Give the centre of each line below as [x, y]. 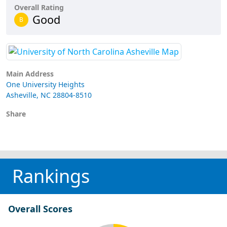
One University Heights [45, 84]
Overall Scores [40, 209]
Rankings [51, 176]
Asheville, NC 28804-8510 [49, 95]
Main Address [30, 73]
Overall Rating [39, 7]
